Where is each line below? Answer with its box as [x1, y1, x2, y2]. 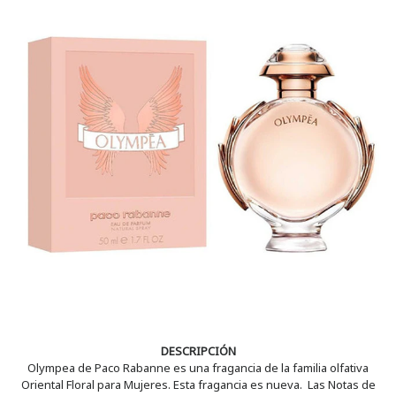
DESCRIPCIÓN [160, 342, 236, 359]
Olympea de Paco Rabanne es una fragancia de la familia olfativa [27, 359, 369, 376]
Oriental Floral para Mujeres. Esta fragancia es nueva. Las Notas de [20, 376, 376, 392]
